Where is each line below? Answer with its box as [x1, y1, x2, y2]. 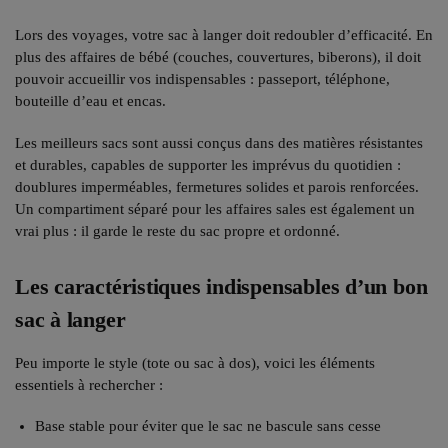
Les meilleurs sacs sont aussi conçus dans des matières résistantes [15, 134, 423, 151]
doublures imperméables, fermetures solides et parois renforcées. [15, 178, 419, 195]
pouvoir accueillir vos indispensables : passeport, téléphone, [15, 71, 390, 88]
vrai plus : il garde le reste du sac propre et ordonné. [15, 222, 340, 239]
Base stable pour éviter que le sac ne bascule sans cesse [35, 418, 381, 435]
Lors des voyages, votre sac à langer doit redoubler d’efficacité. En [15, 27, 433, 44]
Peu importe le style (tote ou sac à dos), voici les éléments [15, 354, 375, 371]
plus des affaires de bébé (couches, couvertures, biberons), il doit [15, 49, 421, 66]
